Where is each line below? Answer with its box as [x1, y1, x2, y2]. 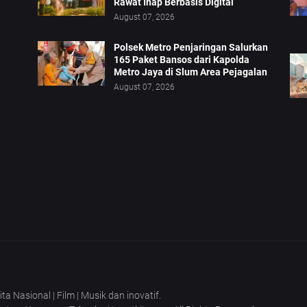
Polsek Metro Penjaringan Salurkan [114, 42, 269, 53]
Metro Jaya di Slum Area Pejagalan [114, 66, 268, 78]
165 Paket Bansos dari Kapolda [114, 54, 250, 66]
